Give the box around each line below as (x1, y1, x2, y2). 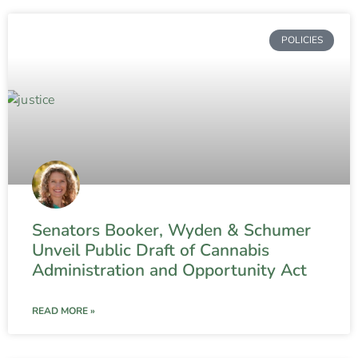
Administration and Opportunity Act (32, 259, 307, 282)
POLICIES (280, 34, 323, 47)
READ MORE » (32, 304, 95, 318)
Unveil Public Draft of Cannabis (32, 239, 269, 262)
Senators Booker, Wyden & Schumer (32, 219, 311, 242)
